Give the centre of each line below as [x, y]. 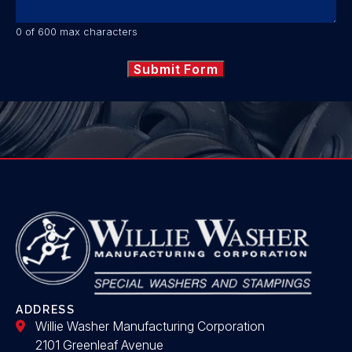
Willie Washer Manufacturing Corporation [150, 326]
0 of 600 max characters [77, 32]
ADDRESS [46, 310]
